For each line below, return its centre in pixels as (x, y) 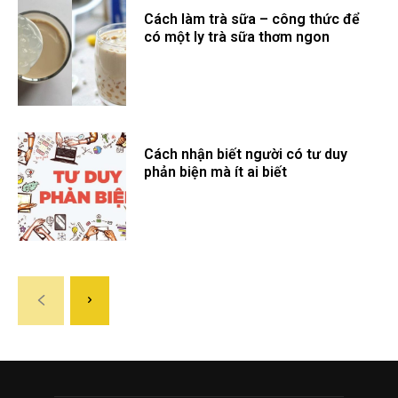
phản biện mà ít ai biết (216, 172)
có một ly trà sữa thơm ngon (237, 36)
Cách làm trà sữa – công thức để (252, 19)
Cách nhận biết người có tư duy (246, 155)
